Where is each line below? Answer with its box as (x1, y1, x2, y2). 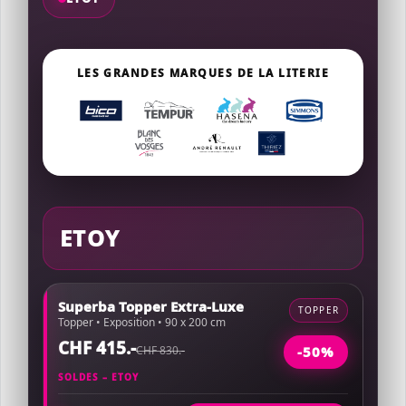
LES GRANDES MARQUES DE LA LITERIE (76, 65, 330, 81)
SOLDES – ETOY (58, 371, 139, 383)
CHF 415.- (58, 336, 136, 360)
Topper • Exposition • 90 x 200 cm (58, 314, 226, 330)
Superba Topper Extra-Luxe (58, 297, 244, 315)
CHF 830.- (136, 343, 185, 358)
